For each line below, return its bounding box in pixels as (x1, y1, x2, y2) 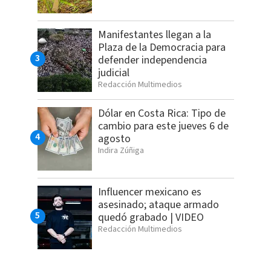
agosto (97, 131, 131, 147)
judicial (97, 65, 129, 81)
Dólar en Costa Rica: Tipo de (97, 106, 226, 122)
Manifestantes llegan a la (97, 27, 211, 43)
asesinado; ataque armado (97, 197, 219, 213)
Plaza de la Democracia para (97, 40, 226, 56)
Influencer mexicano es (97, 184, 201, 200)
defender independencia (97, 53, 207, 68)
